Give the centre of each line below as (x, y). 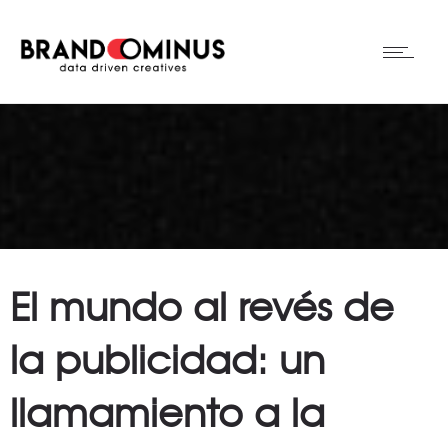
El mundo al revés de (202, 305)
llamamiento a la (167, 411)
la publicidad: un (167, 358)
